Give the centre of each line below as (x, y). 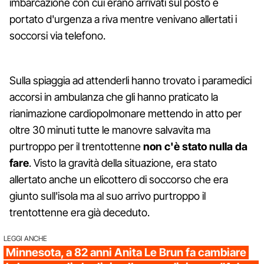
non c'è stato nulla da (195, 146)
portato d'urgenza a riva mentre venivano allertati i (123, 19)
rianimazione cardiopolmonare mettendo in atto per (126, 113)
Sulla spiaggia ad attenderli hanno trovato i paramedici (131, 80)
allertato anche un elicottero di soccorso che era (119, 179)
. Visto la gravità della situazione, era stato (123, 163)
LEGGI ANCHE (25, 238)
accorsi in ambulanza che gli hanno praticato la (114, 97)
